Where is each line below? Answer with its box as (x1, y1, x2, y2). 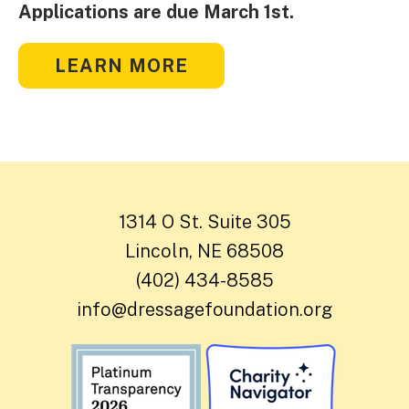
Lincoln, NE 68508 (125, 239, 284, 262)
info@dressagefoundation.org (77, 298, 332, 320)
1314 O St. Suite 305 (118, 210, 291, 233)
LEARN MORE (55, 54, 188, 77)
